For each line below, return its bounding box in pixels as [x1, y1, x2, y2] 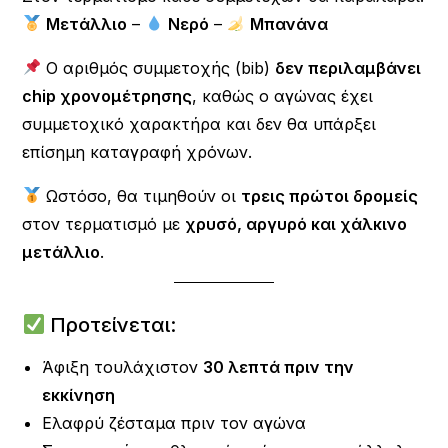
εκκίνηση [42, 384, 116, 405]
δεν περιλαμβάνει [274, 57, 421, 78]
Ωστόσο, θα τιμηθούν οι [40, 185, 241, 206]
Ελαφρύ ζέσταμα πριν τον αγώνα [42, 412, 307, 433]
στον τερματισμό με [22, 213, 186, 234]
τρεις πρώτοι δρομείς [240, 185, 418, 206]
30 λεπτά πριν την [203, 356, 355, 377]
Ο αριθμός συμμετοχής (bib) [40, 57, 275, 78]
